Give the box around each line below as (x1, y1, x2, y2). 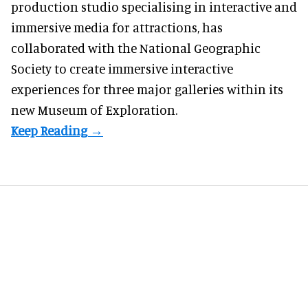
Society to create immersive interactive (11, 60, 233, 77)
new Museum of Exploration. (11, 102, 177, 118)
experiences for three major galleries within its (11, 81, 283, 98)
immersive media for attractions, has (11, 19, 223, 36)
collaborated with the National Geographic (11, 40, 261, 56)
